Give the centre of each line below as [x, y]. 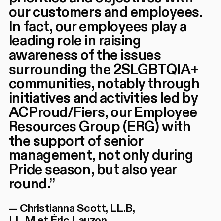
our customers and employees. [106, 13]
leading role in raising [75, 41]
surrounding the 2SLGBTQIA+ [104, 70]
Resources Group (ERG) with [100, 127]
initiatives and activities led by [103, 98]
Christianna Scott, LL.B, [77, 208]
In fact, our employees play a [98, 27]
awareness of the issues [85, 55]
